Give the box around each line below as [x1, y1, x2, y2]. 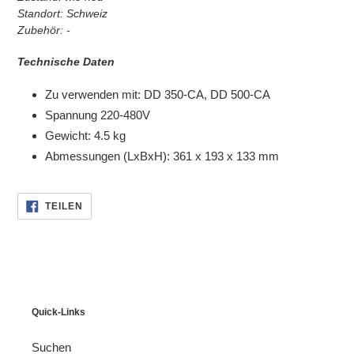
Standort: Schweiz [17, 6, 107, 20]
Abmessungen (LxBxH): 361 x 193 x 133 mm [45, 149, 279, 163]
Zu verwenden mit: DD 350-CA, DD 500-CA [45, 87, 270, 101]
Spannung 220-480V [45, 107, 150, 122]
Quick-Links [32, 306, 85, 318]
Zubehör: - [17, 23, 70, 36]
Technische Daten [17, 55, 115, 69]
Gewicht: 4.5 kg [45, 128, 126, 142]
